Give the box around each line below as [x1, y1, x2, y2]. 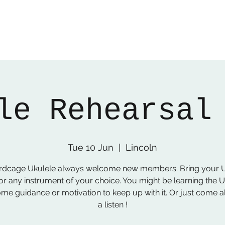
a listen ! [97, 200, 128, 209]
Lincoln [126, 142, 157, 153]
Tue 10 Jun [68, 142, 114, 153]
